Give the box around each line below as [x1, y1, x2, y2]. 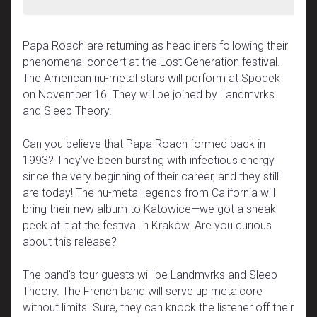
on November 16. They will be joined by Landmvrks [23, 87, 275, 101]
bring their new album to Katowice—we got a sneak [23, 202, 276, 216]
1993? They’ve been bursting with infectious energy [23, 153, 275, 167]
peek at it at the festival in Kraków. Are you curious [23, 218, 272, 232]
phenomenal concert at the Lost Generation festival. [23, 54, 280, 69]
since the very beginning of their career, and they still [23, 169, 279, 183]
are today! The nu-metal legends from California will [23, 185, 275, 200]
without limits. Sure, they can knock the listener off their [23, 300, 294, 314]
